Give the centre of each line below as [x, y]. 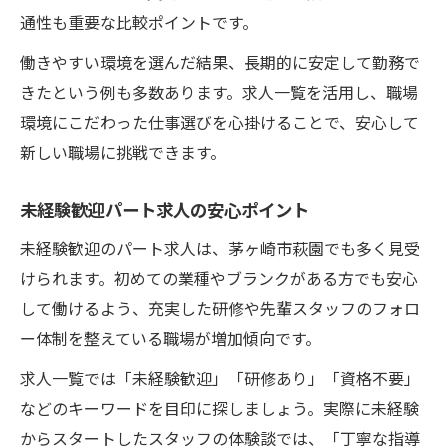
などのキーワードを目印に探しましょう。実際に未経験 [219, 407]
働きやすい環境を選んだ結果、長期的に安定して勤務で [220, 61]
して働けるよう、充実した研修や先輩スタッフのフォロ [220, 307]
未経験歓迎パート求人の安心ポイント [164, 209]
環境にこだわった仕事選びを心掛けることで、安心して [219, 121]
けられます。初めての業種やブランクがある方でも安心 [219, 277]
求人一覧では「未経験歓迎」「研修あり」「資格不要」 [220, 377]
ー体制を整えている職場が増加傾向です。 [170, 337]
